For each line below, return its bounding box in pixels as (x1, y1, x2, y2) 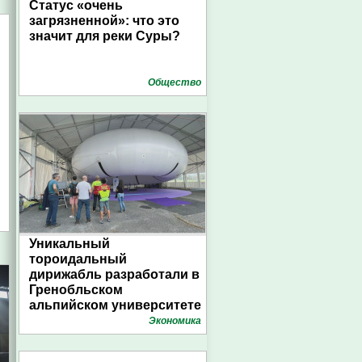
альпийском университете (29, 298, 201, 312)
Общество (148, 77, 201, 88)
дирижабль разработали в (29, 267, 200, 281)
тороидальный (29, 252, 127, 266)
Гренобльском (29, 283, 123, 297)
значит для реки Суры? (29, 29, 180, 43)
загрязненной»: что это (29, 14, 179, 27)
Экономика (149, 315, 201, 326)
